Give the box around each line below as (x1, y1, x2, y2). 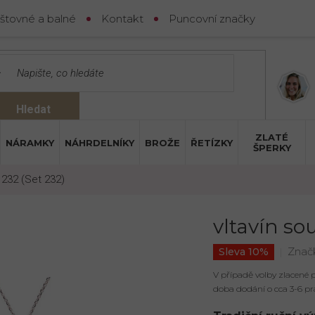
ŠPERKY (252, 142, 291, 153)
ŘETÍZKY (191, 136, 233, 148)
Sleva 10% (218, 245, 269, 258)
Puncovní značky (169, 11, 255, 25)
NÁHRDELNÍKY (65, 136, 134, 148)
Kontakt (101, 11, 143, 25)
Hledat (16, 103, 51, 117)
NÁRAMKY (6, 136, 54, 148)
